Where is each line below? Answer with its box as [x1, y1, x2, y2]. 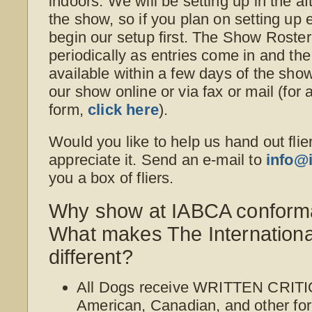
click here [88, 100, 159, 118]
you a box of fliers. [49, 169, 174, 187]
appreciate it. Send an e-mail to [49, 150, 266, 169]
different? [49, 245, 133, 268]
